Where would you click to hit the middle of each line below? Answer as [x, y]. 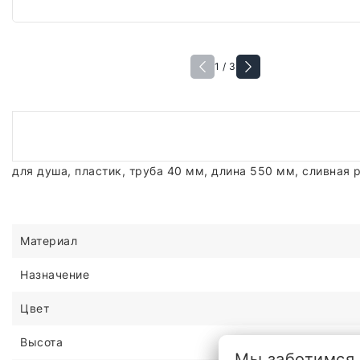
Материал [49, 240]
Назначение [55, 274]
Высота [41, 342]
